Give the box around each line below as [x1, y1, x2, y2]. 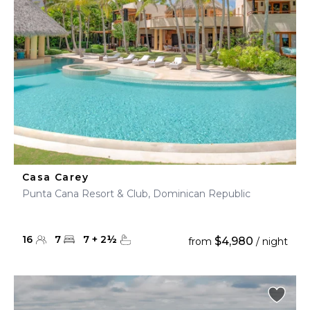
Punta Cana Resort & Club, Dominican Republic [22, 188, 250, 200]
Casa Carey [22, 171, 89, 183]
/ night [253, 235, 288, 248]
